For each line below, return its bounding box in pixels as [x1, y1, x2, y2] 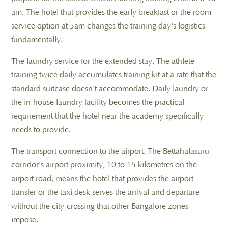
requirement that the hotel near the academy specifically [11, 111, 204, 121]
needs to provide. [11, 125, 71, 134]
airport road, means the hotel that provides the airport [11, 174, 193, 183]
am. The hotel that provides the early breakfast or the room [11, 7, 211, 17]
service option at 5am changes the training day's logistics [11, 21, 205, 31]
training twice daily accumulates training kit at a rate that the [11, 70, 216, 79]
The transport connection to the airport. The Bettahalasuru [11, 146, 209, 156]
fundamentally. [11, 35, 63, 44]
